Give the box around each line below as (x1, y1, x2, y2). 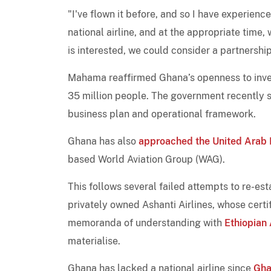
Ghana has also (68, 135, 139, 147)
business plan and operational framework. (68, 108, 256, 120)
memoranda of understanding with (68, 217, 224, 229)
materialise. (68, 235, 120, 247)
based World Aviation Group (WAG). (68, 153, 225, 165)
